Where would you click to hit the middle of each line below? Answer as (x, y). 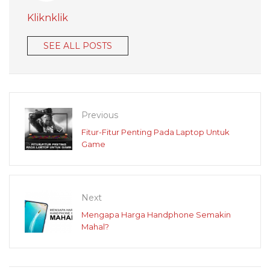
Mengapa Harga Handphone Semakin (156, 214)
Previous (100, 115)
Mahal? (95, 226)
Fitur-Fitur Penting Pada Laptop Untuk (155, 132)
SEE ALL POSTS (78, 46)
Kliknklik (48, 17)
